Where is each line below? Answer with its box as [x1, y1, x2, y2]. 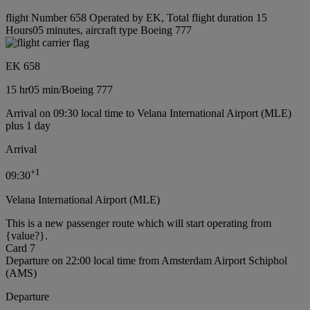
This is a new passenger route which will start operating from [6, 217, 271, 229]
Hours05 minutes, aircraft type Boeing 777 [6, 24, 192, 37]
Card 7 [6, 241, 35, 254]
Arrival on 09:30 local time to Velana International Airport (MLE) [6, 107, 291, 120]
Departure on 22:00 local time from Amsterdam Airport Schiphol [6, 254, 287, 266]
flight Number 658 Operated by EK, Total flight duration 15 [6, 12, 267, 24]
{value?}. [6, 229, 48, 241]
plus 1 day [6, 120, 51, 132]
